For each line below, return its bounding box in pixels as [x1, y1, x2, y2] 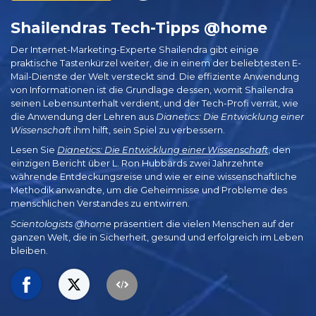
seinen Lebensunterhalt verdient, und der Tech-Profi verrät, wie [11, 97, 298, 109]
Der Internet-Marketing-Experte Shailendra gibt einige [11, 44, 259, 55]
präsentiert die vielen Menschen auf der [111, 218, 294, 229]
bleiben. [11, 245, 48, 256]
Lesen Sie [11, 145, 57, 156]
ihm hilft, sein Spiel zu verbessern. [71, 124, 225, 135]
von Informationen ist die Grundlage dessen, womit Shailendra [11, 84, 293, 95]
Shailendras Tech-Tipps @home [11, 18, 267, 37]
